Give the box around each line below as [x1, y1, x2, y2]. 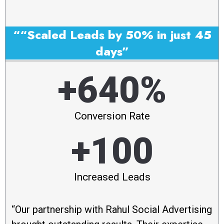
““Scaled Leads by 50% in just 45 [12, 25, 211, 43]
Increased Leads [73, 171, 150, 183]
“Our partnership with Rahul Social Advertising [11, 203, 212, 216]
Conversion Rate [74, 110, 150, 122]
